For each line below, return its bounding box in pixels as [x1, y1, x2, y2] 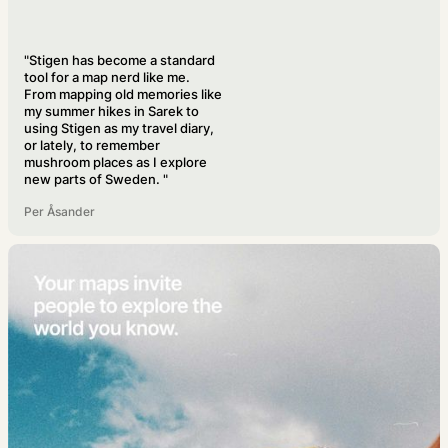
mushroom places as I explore [24, 154, 207, 171]
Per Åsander [24, 204, 95, 220]
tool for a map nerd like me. [24, 69, 190, 86]
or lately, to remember [24, 137, 160, 154]
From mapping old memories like [24, 86, 222, 103]
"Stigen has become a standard [24, 52, 215, 69]
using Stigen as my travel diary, [24, 120, 214, 137]
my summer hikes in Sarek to [24, 103, 199, 120]
